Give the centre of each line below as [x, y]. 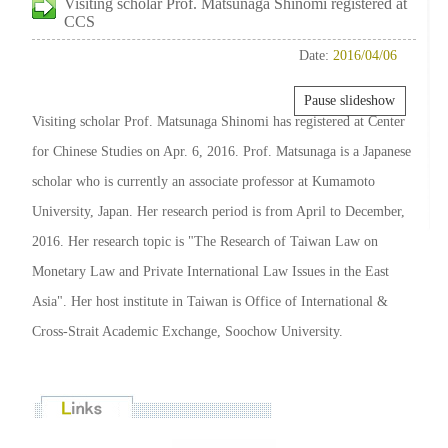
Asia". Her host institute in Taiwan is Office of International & [210, 301]
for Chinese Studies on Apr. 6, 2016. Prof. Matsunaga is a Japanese [221, 151]
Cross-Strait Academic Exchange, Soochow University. [187, 331]
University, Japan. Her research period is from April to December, [218, 211]
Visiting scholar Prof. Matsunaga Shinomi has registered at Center [218, 121]
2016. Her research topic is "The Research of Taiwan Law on [205, 241]
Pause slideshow [350, 101]
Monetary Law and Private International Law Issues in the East [210, 271]
